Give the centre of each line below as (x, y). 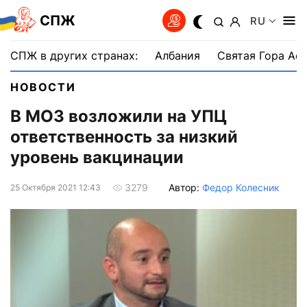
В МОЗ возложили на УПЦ (119, 116)
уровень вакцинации (97, 158)
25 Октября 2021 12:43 (56, 187)
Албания (177, 56)
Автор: (185, 187)
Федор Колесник (241, 187)
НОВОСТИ (43, 87)
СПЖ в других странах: (74, 56)
